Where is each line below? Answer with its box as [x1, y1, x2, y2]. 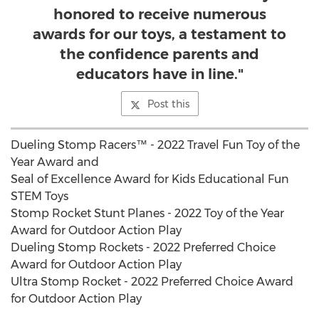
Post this [147, 98, 189, 110]
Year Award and [11, 155, 99, 169]
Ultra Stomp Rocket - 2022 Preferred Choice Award [11, 275, 293, 288]
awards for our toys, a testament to [33, 26, 286, 43]
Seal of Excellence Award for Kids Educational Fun [11, 172, 289, 186]
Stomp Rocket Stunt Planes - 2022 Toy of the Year [11, 206, 284, 220]
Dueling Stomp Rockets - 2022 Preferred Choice [11, 241, 276, 254]
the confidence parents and [60, 46, 259, 63]
